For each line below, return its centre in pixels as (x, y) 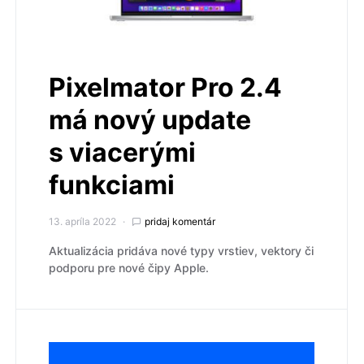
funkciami (112, 185)
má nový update (150, 120)
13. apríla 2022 (82, 222)
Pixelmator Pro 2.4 (165, 88)
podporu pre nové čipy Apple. (129, 268)
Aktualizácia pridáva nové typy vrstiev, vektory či (181, 251)
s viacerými (122, 153)
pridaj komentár (180, 222)
